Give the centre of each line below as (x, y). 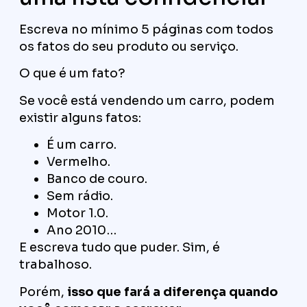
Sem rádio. (80, 196)
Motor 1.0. (77, 213)
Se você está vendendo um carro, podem (147, 100)
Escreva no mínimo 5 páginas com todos (146, 30)
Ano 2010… (82, 231)
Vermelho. (78, 162)
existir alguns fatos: (80, 118)
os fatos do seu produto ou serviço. (129, 47)
